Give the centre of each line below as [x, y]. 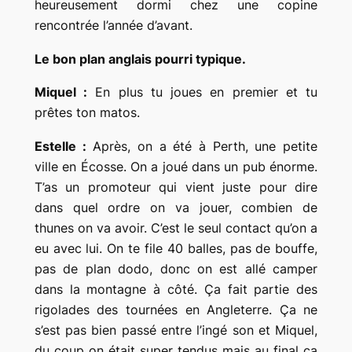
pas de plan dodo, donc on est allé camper [176, 269]
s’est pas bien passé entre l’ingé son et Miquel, [176, 330]
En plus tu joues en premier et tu [203, 92]
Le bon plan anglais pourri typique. [140, 59]
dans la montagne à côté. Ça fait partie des [176, 290]
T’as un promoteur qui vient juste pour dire [176, 187]
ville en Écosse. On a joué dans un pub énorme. [176, 167]
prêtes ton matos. [87, 113]
